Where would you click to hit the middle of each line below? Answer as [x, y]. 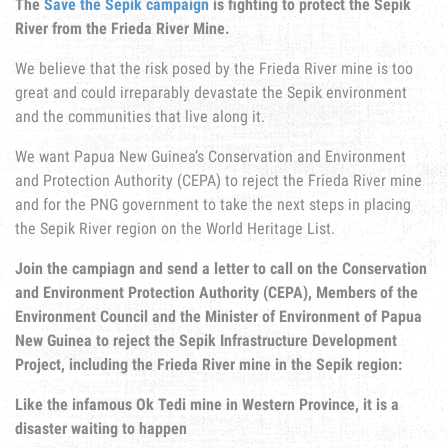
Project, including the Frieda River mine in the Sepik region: [208, 365]
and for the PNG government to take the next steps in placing [213, 205]
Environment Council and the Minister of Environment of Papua [218, 317]
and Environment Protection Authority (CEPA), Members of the [216, 293]
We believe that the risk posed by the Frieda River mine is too [214, 69]
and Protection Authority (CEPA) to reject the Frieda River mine [218, 181]
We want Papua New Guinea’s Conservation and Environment [210, 157]
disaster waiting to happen [101, 429]
